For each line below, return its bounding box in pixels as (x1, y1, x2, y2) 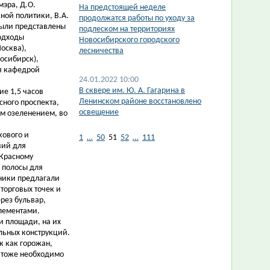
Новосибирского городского (79, 36, 180, 45)
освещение (79, 108, 119, 117)
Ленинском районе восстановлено (79, 97, 201, 106)
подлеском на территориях (79, 25, 175, 34)
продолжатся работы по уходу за (79, 14, 195, 23)
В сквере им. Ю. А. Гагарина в (79, 86, 185, 95)
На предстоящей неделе (79, 3, 166, 12)
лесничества (79, 46, 124, 55)
